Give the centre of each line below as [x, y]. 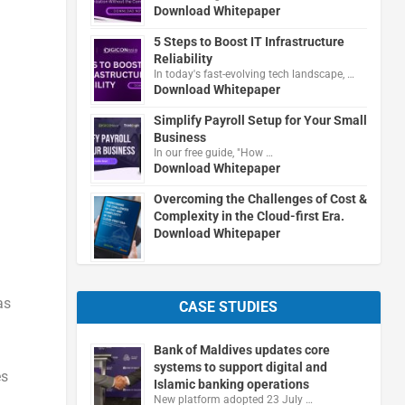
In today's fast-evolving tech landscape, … [254, 74]
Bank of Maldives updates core [241, 349]
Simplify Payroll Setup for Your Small [260, 120]
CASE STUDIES [229, 306]
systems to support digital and [240, 367]
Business [179, 137]
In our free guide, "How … [213, 152]
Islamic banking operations [231, 384]
